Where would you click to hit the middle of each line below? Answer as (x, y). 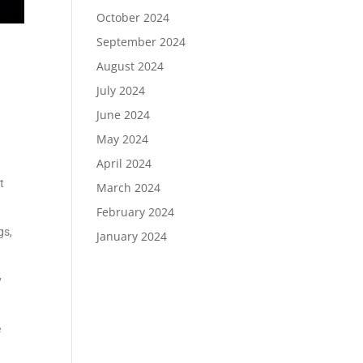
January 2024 (132, 237)
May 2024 (123, 139)
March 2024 (129, 188)
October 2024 (133, 18)
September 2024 (141, 42)
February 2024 (136, 212)
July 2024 (121, 91)
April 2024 (124, 164)
